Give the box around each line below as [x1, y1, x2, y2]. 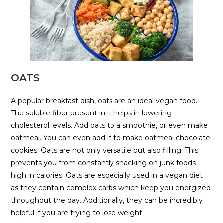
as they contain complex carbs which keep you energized [11, 183, 211, 193]
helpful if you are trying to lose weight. [11, 208, 144, 218]
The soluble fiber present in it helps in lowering [11, 109, 172, 118]
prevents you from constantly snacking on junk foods [11, 158, 196, 168]
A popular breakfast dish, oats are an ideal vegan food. [11, 96, 198, 106]
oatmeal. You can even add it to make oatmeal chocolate [11, 133, 211, 143]
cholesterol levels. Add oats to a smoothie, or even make [11, 121, 208, 130]
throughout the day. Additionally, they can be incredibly [11, 196, 203, 205]
